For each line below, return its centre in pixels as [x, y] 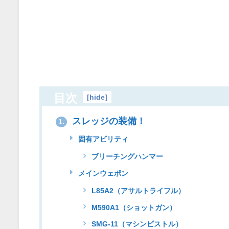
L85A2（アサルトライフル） [138, 191]
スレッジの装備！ [107, 121]
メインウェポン [102, 173]
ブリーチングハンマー [127, 157]
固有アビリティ [102, 139]
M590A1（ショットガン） [133, 207]
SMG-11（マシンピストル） [136, 224]
